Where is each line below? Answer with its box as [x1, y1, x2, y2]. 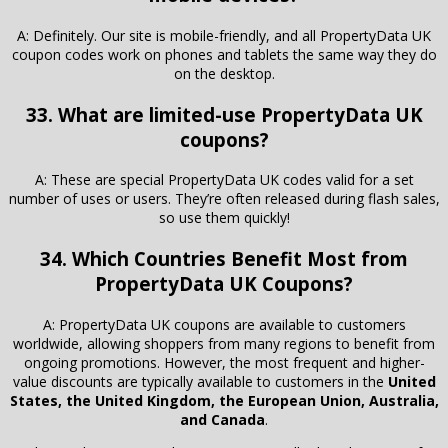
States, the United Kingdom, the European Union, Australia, [9, 390, 439, 410]
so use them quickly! [158, 208, 290, 228]
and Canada [180, 409, 265, 429]
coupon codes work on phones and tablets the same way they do [11, 44, 437, 64]
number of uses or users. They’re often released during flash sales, [8, 189, 440, 209]
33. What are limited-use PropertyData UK [25, 101, 423, 127]
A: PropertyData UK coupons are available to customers [42, 314, 406, 334]
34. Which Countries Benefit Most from [40, 245, 408, 271]
